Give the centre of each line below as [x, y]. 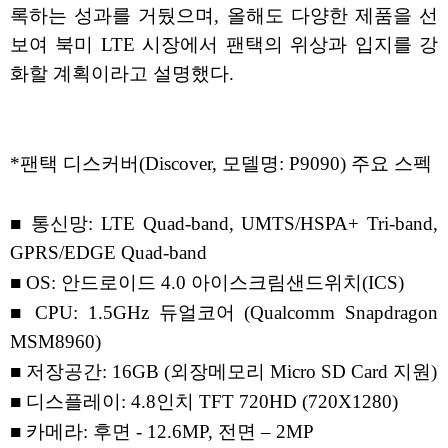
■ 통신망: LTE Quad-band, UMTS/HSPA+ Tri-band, [224, 224]
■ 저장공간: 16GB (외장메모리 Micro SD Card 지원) [223, 372]
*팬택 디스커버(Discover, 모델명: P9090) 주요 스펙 [221, 164]
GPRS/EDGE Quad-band [108, 253]
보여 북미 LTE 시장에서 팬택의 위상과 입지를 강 [224, 45]
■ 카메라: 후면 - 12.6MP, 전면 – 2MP [162, 432]
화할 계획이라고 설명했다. [122, 74]
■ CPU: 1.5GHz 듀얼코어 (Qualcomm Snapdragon [224, 313]
